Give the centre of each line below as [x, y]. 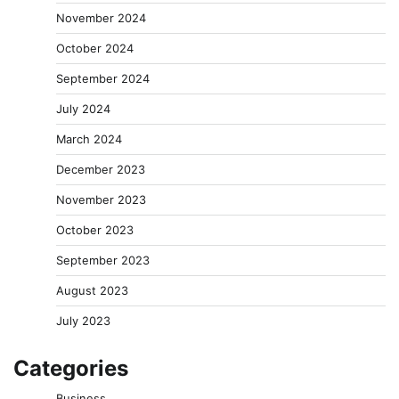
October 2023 [95, 229]
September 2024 [103, 78]
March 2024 [89, 138]
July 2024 [83, 108]
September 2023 [103, 260]
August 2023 [92, 290]
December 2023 [101, 169]
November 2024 [101, 17]
